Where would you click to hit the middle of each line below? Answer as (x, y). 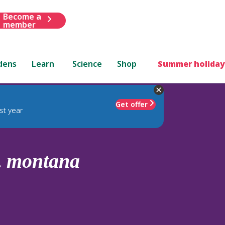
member (19, 24)
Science (87, 64)
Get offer (132, 104)
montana (43, 161)
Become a (22, 16)
